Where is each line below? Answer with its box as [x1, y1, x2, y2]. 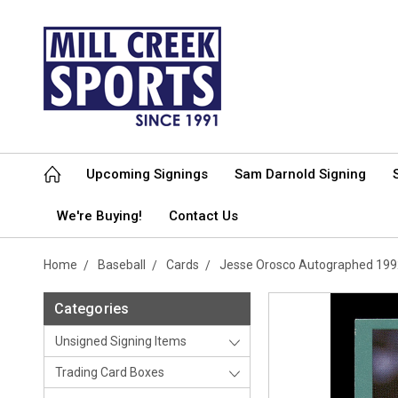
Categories [54, 300, 130, 317]
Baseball [98, 258, 146, 272]
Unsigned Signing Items [55, 334, 187, 348]
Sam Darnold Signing [235, 166, 366, 182]
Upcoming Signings [86, 166, 208, 182]
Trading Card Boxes [55, 365, 164, 379]
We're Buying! [57, 208, 142, 224]
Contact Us [169, 208, 238, 224]
